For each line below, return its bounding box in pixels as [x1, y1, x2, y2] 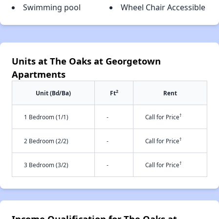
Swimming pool [23, 1, 81, 13]
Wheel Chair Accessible [121, 1, 205, 13]
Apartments [12, 67, 66, 80]
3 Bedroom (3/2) [24, 160, 68, 169]
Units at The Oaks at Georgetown [12, 54, 161, 67]
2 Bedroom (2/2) [24, 136, 68, 145]
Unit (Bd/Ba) [36, 88, 71, 97]
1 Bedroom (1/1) [24, 112, 68, 121]
